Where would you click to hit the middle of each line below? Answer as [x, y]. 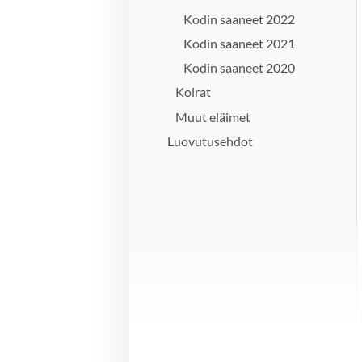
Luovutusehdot [210, 141]
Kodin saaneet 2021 [240, 44]
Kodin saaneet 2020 [240, 68]
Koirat [194, 92]
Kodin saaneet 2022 [240, 19]
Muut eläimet [213, 116]
